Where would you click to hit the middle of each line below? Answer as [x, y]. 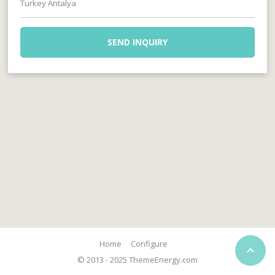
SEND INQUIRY [137, 42]
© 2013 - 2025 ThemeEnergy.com [137, 260]
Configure [149, 244]
